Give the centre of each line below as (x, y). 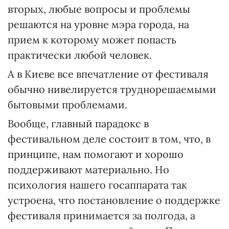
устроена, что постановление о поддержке (114, 200)
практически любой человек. (80, 55)
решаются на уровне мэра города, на (98, 24)
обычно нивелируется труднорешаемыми (112, 89)
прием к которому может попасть (92, 40)
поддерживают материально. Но (88, 169)
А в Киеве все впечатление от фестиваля (108, 74)
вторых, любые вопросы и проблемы (99, 9)
